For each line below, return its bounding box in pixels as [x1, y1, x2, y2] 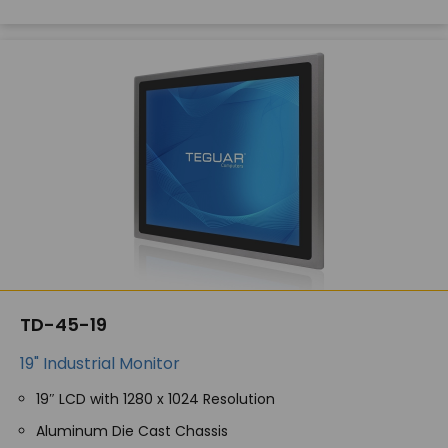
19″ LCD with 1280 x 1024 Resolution [36, 389, 275, 409]
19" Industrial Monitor [20, 352, 180, 375]
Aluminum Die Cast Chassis [36, 421, 228, 441]
